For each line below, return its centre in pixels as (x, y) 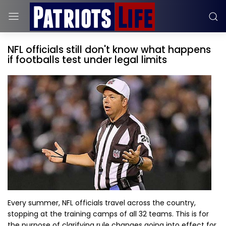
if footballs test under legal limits (87, 60)
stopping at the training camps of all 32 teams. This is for (108, 214)
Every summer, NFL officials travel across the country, (102, 203)
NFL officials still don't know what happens (109, 50)
